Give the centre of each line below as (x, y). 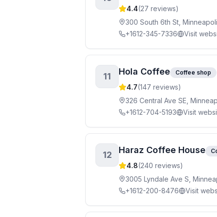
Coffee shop (193, 72)
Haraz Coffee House (162, 150)
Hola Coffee (144, 71)
